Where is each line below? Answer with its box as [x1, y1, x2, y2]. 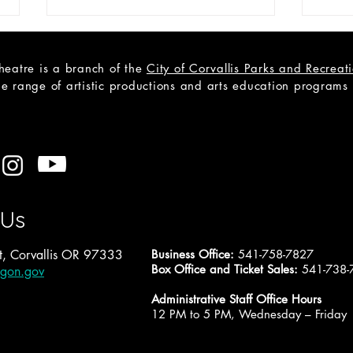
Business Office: [151, 246, 238, 262]
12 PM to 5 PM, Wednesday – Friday [151, 306, 347, 321]
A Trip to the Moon [65, 178, 182, 195]
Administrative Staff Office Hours [151, 291, 321, 307]
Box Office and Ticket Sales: [151, 261, 302, 277]
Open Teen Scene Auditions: [65, 162, 246, 178]
